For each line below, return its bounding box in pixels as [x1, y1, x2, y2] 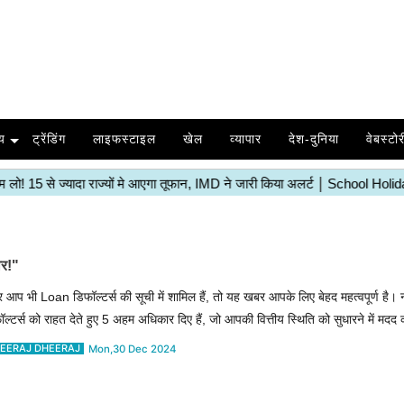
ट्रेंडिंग [32, 132, 66, 146]
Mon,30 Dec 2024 [88, 342, 177, 355]
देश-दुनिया [288, 132, 339, 146]
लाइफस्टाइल [92, 132, 156, 146]
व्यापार [229, 132, 262, 146]
